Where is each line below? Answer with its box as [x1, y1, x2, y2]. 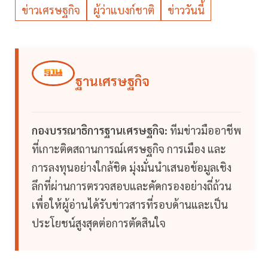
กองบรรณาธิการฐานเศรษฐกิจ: [32, 123, 167, 138]
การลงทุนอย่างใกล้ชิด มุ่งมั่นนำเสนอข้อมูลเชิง [32, 160, 232, 175]
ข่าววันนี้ [167, 3, 205, 17]
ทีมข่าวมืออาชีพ [167, 123, 241, 138]
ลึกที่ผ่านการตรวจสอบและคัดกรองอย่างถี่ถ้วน [32, 179, 232, 193]
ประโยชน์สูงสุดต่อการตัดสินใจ [32, 216, 166, 230]
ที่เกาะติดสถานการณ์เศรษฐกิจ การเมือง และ [32, 142, 226, 156]
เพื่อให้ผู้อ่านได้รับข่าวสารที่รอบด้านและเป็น [32, 197, 228, 212]
